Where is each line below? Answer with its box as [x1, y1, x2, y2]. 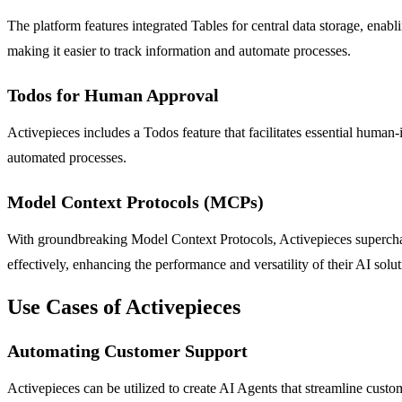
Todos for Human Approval [7, 84, 219, 105]
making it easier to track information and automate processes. [7, 42, 351, 58]
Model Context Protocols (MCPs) [7, 191, 264, 212]
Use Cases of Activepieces [7, 294, 240, 319]
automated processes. [7, 149, 127, 165]
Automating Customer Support [7, 340, 248, 361]
